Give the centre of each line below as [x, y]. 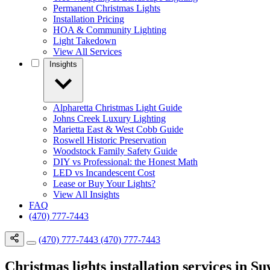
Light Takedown [85, 41]
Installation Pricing [89, 19]
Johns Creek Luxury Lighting [109, 118]
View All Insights [86, 194]
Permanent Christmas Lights [107, 8]
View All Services [87, 52]
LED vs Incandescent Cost [104, 173]
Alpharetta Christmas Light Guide [118, 108]
